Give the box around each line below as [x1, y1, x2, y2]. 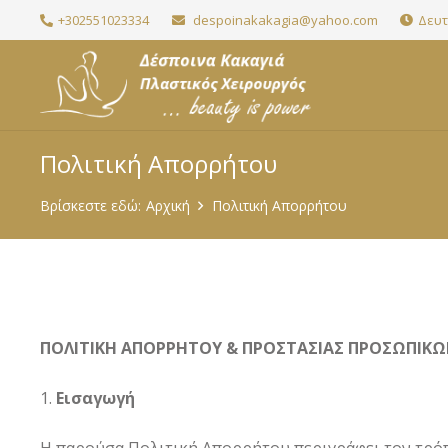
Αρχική [145, 196, 190, 215]
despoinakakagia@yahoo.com [189, 10, 378, 29]
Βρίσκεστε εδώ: [40, 196, 141, 215]
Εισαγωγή [56, 387, 135, 409]
